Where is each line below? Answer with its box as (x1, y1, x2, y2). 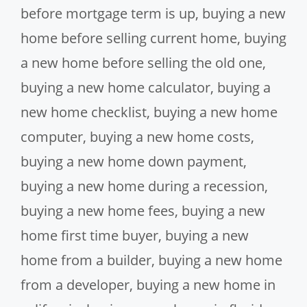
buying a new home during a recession (21, 176, 265, 195)
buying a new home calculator (21, 77, 210, 97)
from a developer (21, 275, 130, 294)
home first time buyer (21, 225, 158, 245)
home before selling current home (21, 28, 237, 47)
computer (21, 127, 83, 146)
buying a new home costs (90, 127, 251, 146)
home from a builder (21, 250, 151, 269)
